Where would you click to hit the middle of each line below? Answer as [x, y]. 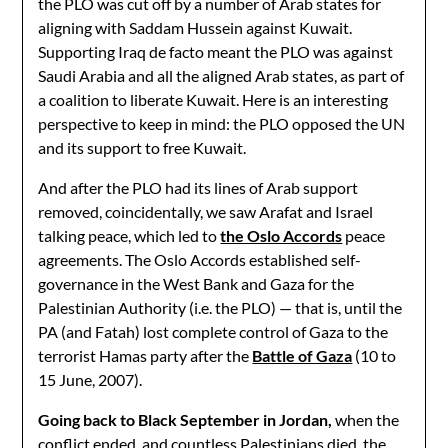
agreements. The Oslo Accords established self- [200, 259]
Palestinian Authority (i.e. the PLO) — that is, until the [220, 307]
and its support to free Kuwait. [142, 147]
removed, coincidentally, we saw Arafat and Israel [206, 211]
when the [366, 419]
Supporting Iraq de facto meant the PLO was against [216, 51]
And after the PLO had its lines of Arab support [198, 187]
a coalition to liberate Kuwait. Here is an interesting [213, 99]
